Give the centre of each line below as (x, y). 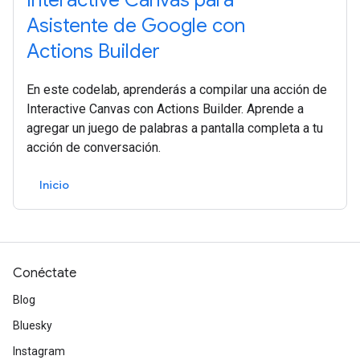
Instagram (39, 351)
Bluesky (33, 325)
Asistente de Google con (136, 26)
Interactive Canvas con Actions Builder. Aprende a (165, 109)
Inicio (54, 185)
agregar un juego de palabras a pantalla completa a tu (175, 128)
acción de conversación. (94, 147)
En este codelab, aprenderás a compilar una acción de (177, 90)
